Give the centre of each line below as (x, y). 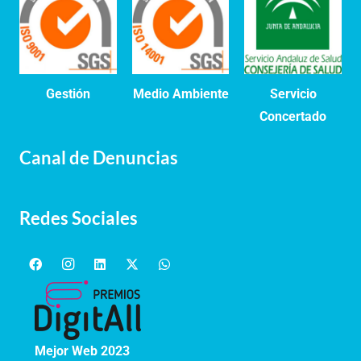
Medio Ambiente (180, 94)
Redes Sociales (79, 218)
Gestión (68, 94)
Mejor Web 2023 (83, 351)
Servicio (293, 94)
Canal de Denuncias (99, 158)
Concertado (293, 117)
